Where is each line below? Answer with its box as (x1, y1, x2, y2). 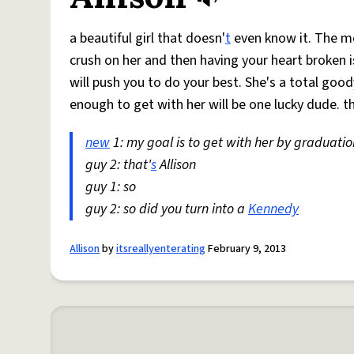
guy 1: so (85, 177, 136, 197)
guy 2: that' (85, 155, 151, 175)
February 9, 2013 (205, 241, 286, 257)
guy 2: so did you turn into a (85, 199, 248, 219)
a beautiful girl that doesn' (70, 28, 225, 48)
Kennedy (248, 199, 299, 219)
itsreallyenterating (116, 241, 205, 257)
